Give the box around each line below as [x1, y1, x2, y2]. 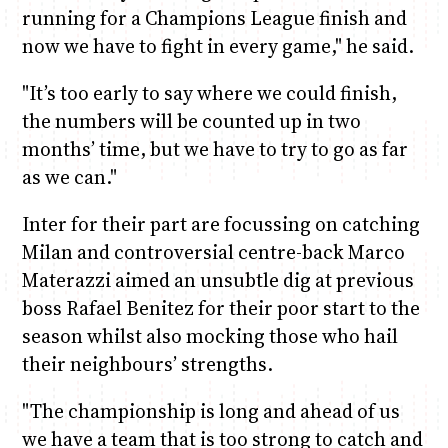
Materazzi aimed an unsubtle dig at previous [21, 267, 414, 294]
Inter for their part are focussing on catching [21, 211, 420, 238]
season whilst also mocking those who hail [21, 323, 398, 350]
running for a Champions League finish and [21, 4, 407, 31]
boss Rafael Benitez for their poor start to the [21, 295, 420, 322]
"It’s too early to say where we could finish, [21, 79, 397, 106]
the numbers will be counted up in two [21, 107, 361, 134]
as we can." [21, 163, 117, 190]
